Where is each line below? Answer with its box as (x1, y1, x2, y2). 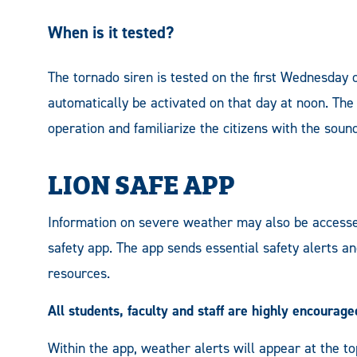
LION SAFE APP (48, 163, 235, 203)
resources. (48, 264, 110, 284)
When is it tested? (48, 22, 174, 45)
